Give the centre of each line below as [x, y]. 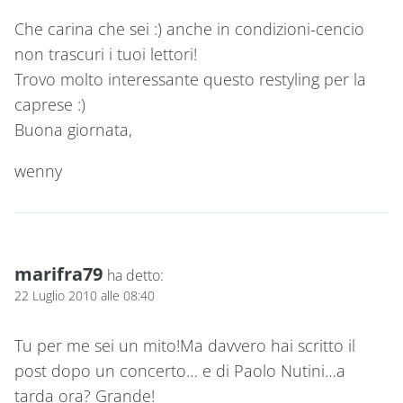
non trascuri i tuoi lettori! [106, 54]
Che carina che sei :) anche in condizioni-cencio [189, 28]
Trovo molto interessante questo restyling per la [190, 79]
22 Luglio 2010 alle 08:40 [85, 295]
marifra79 [58, 273]
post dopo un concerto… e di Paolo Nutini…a [180, 371]
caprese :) [50, 104]
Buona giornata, [73, 129]
